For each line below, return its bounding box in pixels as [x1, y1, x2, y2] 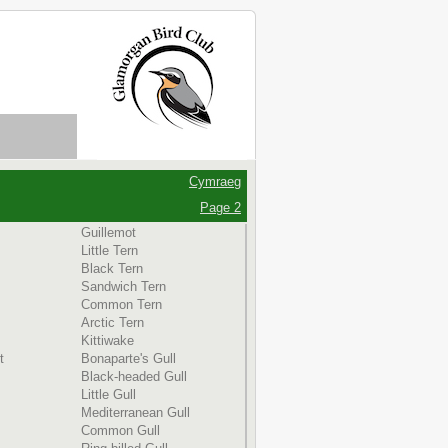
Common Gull [81, 423, 160, 438]
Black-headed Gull [81, 369, 187, 384]
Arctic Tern [81, 315, 144, 330]
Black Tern [81, 261, 143, 276]
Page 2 [200, 200, 241, 215]
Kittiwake [81, 333, 134, 348]
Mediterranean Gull [81, 405, 190, 420]
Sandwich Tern [81, 279, 166, 294]
